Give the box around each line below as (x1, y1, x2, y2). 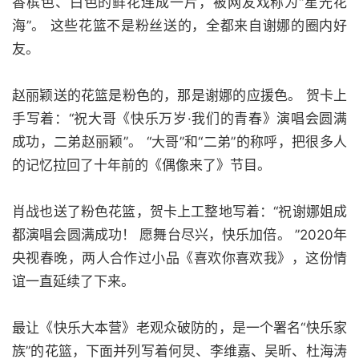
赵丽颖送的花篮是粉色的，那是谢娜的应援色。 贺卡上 (12, 87, 347, 103)
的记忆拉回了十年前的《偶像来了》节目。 (12, 157, 271, 173)
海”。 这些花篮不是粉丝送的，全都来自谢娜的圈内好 (12, 18, 347, 34)
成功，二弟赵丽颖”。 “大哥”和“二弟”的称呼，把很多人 (12, 134, 347, 150)
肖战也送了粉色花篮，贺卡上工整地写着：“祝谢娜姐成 (12, 204, 347, 220)
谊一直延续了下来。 (12, 273, 135, 289)
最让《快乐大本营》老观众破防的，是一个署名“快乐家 (12, 320, 347, 336)
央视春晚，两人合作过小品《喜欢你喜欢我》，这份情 (12, 250, 347, 266)
